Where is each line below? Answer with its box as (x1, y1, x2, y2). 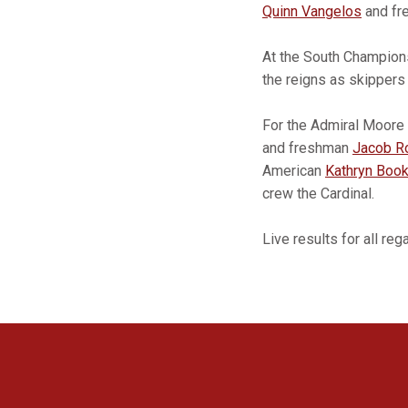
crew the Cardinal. (262, 185, 374, 202)
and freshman (262, 139, 352, 157)
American (262, 162, 325, 179)
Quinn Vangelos (262, 3, 362, 20)
